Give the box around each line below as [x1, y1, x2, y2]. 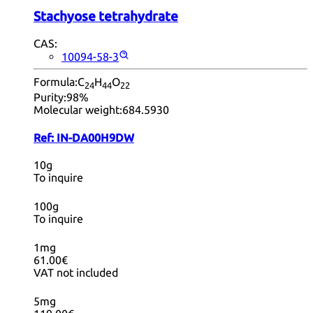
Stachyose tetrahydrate [34, 8, 178, 24]
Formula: [34, 75, 78, 89]
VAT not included [34, 266, 118, 279]
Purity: [34, 91, 66, 104]
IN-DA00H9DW [57, 131, 134, 144]
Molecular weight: [34, 103, 122, 117]
